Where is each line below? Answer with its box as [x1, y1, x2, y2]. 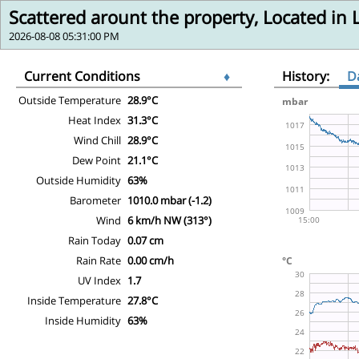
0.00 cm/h [127, 252, 174, 268]
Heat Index [68, 112, 121, 127]
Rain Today [68, 232, 121, 248]
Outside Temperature [18, 92, 121, 107]
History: [282, 67, 339, 85]
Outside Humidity [36, 172, 121, 188]
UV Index [78, 272, 121, 288]
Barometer [70, 192, 121, 208]
